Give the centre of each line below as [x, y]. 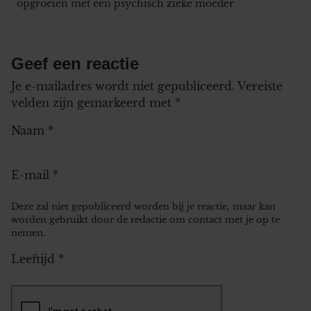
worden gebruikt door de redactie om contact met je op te [145, 219]
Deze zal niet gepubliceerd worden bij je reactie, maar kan [143, 206]
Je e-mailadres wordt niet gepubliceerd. [123, 86]
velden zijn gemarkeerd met [93, 102]
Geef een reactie [75, 63]
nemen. [28, 233]
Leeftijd [35, 259]
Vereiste [260, 86]
